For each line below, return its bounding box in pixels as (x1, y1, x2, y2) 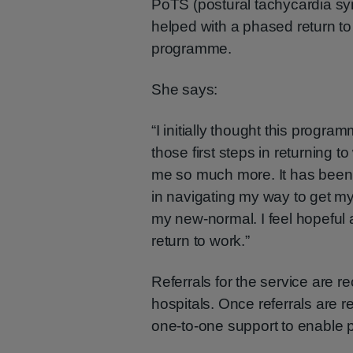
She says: (151, 81, 218, 98)
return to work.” (151, 232, 250, 249)
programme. (151, 40, 232, 57)
